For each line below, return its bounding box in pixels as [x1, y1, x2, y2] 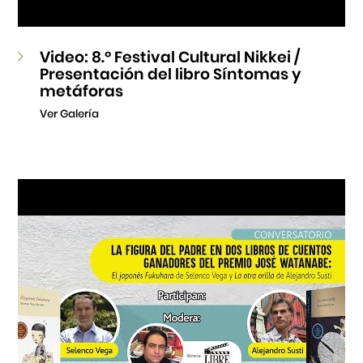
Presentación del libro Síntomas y [40, 62, 301, 85]
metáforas [40, 79, 124, 102]
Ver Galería [40, 106, 100, 122]
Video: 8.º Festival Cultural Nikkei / [40, 45, 301, 68]
